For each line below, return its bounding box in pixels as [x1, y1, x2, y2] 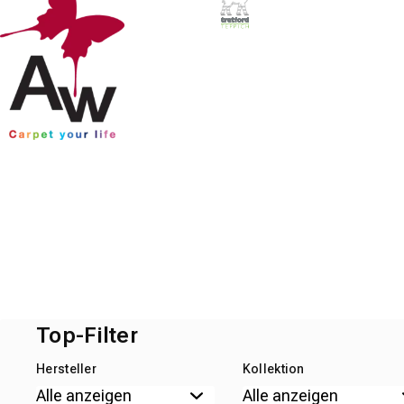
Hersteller [36, 361, 96, 376]
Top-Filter [36, 322, 138, 348]
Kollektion [242, 361, 305, 376]
